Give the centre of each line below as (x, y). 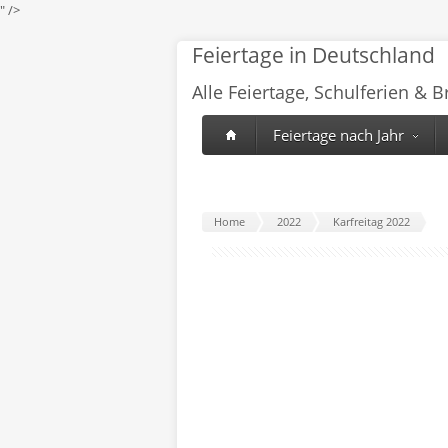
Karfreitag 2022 (371, 221)
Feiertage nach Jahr (338, 135)
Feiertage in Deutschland (313, 55)
